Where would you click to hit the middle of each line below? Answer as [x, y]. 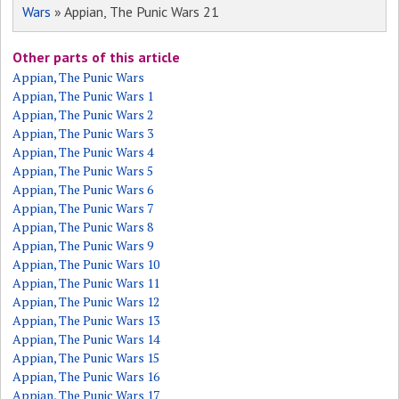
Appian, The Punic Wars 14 [86, 339]
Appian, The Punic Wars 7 [83, 208]
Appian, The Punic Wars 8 [83, 227]
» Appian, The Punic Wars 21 [135, 12]
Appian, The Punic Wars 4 [83, 152]
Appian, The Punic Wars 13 [86, 320]
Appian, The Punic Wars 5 [83, 171]
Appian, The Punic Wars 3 [83, 133]
